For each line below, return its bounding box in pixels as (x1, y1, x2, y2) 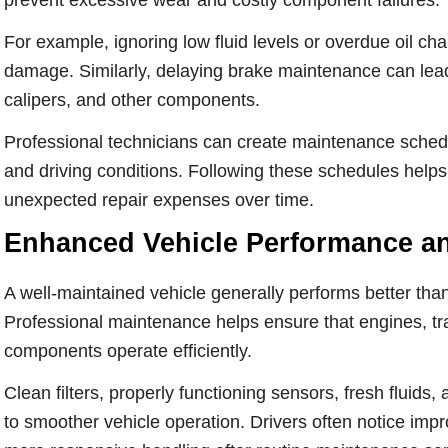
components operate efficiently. (3, 341, 252, 362)
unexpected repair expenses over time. (3, 189, 314, 210)
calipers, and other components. (3, 89, 260, 110)
